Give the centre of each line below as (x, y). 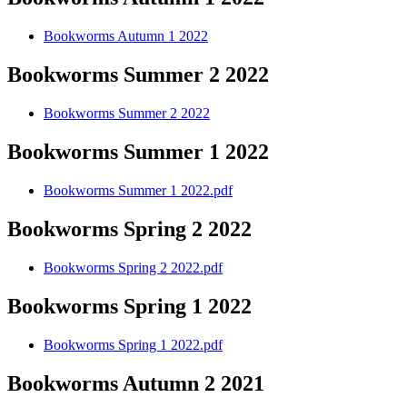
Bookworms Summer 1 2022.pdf (138, 190)
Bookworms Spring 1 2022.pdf (133, 344)
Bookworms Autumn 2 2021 (136, 383)
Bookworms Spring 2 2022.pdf (133, 267)
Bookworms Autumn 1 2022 (126, 36)
